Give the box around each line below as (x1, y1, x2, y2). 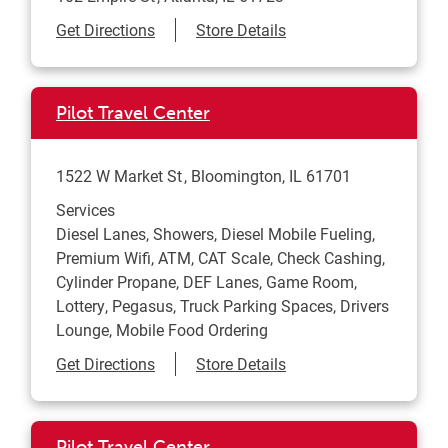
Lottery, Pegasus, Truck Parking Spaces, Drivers (56, 295, 389, 317)
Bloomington (191, 165, 282, 187)
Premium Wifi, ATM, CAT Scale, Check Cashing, (56, 247, 385, 269)
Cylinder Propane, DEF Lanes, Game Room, (56, 271, 357, 293)
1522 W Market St (56, 165, 182, 187)
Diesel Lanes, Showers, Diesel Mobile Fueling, (56, 223, 375, 245)
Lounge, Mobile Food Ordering (56, 319, 268, 341)
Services (56, 199, 115, 221)
